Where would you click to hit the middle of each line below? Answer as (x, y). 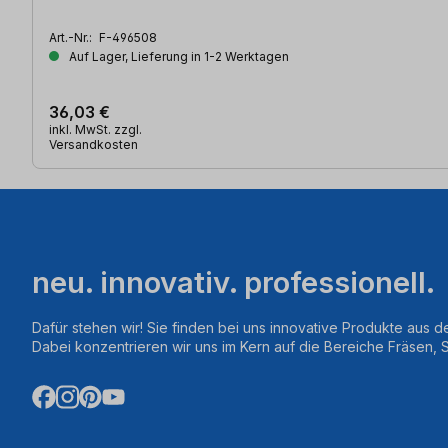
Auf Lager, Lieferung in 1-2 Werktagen (177, 56)
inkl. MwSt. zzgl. (95, 129)
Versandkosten (93, 144)
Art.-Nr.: (72, 37)
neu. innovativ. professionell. (233, 282)
